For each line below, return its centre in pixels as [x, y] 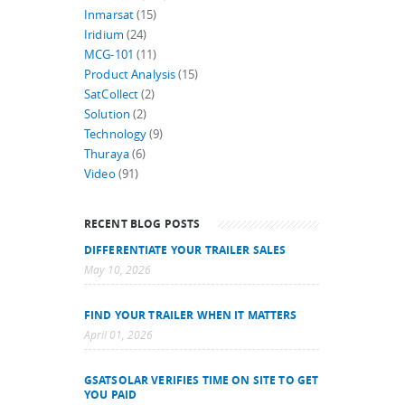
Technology [116, 134]
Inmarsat [109, 15]
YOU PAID [111, 394]
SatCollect [112, 94]
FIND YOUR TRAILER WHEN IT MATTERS [191, 315]
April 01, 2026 [118, 335]
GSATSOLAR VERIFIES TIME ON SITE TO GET [202, 380]
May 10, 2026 [118, 270]
